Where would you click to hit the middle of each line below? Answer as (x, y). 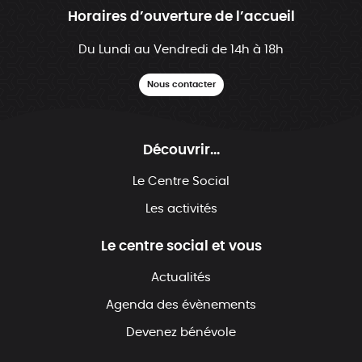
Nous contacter (181, 85)
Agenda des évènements (181, 305)
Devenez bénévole (181, 332)
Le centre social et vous (181, 246)
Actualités (181, 277)
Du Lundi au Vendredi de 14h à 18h (181, 49)
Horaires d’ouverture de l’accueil (181, 16)
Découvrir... (181, 150)
